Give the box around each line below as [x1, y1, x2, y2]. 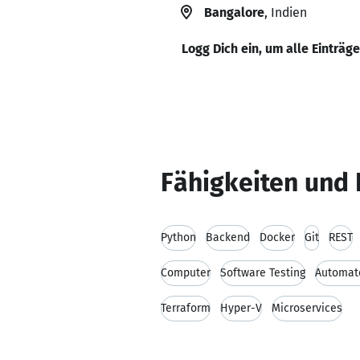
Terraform [161, 301, 211, 315]
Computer [161, 266, 211, 280]
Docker [260, 231, 295, 244]
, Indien [264, 5, 307, 20]
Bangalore [204, 5, 264, 20]
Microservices [272, 301, 342, 315]
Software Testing [220, 266, 305, 280]
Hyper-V [220, 301, 262, 315]
